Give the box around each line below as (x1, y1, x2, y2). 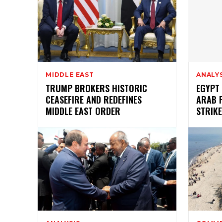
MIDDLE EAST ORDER (46, 105, 120, 118)
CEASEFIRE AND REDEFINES (46, 93, 142, 107)
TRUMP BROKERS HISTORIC (46, 82, 147, 95)
